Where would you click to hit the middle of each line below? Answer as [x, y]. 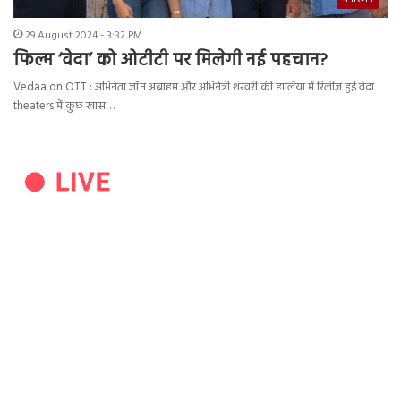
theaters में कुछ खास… [64, 107]
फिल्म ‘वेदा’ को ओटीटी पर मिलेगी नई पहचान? [171, 61]
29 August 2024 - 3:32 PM [84, 36]
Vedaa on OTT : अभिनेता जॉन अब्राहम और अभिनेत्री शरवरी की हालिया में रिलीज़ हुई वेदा [194, 88]
